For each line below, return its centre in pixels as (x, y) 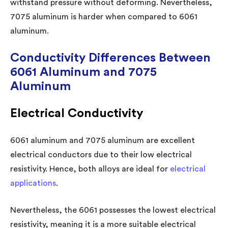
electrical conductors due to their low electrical (101, 154)
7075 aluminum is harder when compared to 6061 (104, 17)
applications (33, 183)
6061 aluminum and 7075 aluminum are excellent (103, 140)
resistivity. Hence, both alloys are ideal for (90, 169)
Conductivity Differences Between (110, 58)
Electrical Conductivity (77, 113)
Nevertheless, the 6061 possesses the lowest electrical (113, 210)
